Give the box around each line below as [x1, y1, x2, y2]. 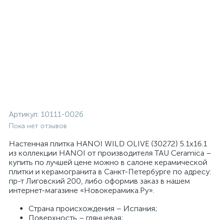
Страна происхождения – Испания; [28, 204, 157, 213]
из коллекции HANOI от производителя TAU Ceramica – [9, 148, 211, 158]
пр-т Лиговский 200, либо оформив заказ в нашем [9, 176, 190, 186]
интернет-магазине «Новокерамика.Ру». [9, 186, 154, 195]
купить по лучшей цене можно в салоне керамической [9, 158, 207, 167]
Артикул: [9, 110, 41, 119]
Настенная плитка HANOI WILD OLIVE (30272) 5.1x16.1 [9, 139, 207, 148]
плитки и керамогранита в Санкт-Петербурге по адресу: [9, 167, 211, 176]
